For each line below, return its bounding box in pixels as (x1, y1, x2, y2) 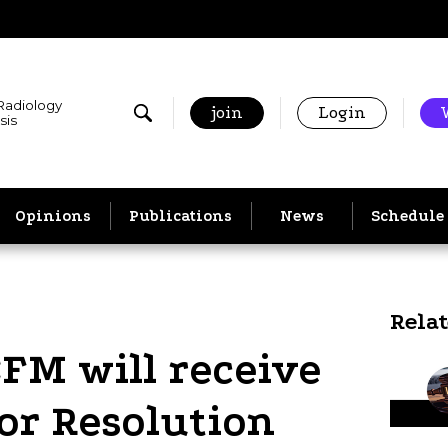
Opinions (14, 206, 91, 225)
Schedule (371, 206, 445, 225)
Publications (129, 206, 232, 225)
